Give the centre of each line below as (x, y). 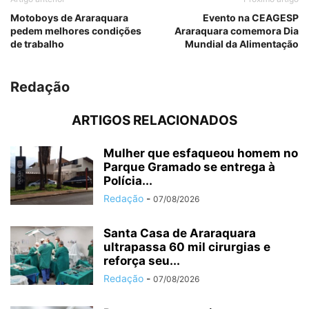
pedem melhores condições (76, 31)
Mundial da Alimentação (242, 44)
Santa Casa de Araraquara (180, 233)
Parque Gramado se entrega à (189, 167)
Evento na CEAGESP (251, 18)
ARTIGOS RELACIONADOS (154, 121)
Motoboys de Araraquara (69, 18)
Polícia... (128, 181)
